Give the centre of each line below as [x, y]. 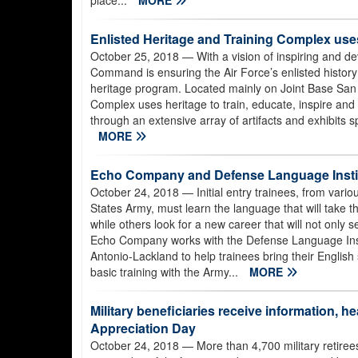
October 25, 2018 [135, 56]
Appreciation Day [143, 328]
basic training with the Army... [166, 272]
